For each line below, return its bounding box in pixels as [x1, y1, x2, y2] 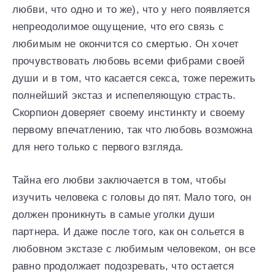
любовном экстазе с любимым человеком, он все [12, 242, 256, 255]
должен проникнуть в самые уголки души [12, 208, 215, 220]
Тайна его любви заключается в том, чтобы [12, 174, 226, 186]
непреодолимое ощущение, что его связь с [12, 20, 224, 33]
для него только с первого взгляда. [12, 141, 184, 153]
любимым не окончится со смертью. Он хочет [12, 37, 239, 50]
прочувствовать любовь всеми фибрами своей [12, 55, 246, 67]
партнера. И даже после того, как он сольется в [12, 225, 244, 238]
